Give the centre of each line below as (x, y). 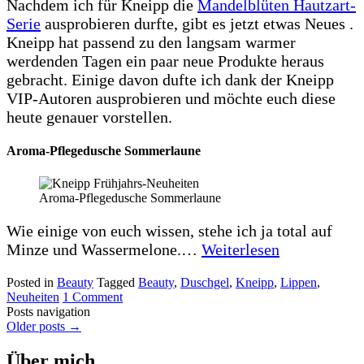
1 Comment (93, 297)
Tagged (117, 282)
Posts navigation (48, 311)
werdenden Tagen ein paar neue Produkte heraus (165, 61)
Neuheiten (33, 297)
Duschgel (205, 282)
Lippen (299, 282)
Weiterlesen (240, 249)
